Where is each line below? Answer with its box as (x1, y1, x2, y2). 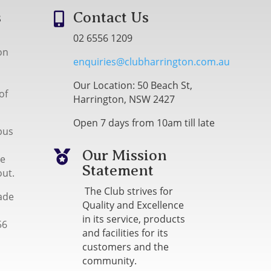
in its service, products (82, 212, 186, 226)
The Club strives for (82, 184, 174, 198)
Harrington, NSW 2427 (73, 93, 175, 106)
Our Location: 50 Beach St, (73, 79, 193, 93)
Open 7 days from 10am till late (73, 116, 215, 130)
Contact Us (73, 9, 149, 27)
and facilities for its (82, 226, 169, 240)
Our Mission (82, 146, 168, 164)
